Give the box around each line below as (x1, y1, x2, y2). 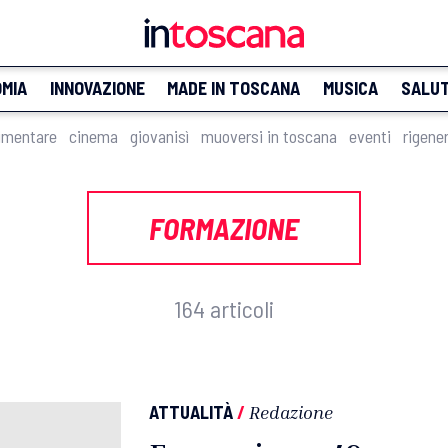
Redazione (249, 401, 333, 423)
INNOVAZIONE (49, 77, 145, 99)
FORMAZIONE (149, 210, 299, 246)
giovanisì (130, 125, 189, 147)
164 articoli (174, 294, 274, 323)
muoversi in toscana (201, 125, 337, 147)
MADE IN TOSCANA (167, 77, 301, 99)
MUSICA (322, 77, 378, 99)
